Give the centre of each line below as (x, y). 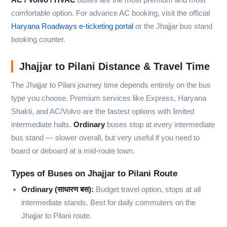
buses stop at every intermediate (160, 125)
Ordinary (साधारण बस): (58, 190)
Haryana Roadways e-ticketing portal (72, 26)
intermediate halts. (42, 125)
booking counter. (38, 40)
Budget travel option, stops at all (147, 190)
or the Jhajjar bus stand (173, 26)
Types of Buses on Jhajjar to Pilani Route (94, 174)
